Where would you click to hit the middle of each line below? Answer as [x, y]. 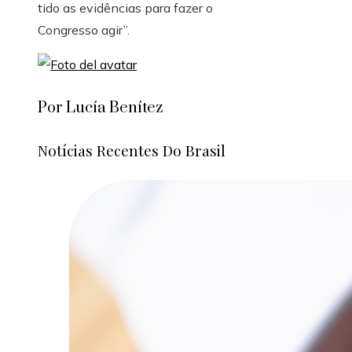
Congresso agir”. [84, 30]
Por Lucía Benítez [100, 108]
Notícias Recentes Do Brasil [132, 150]
